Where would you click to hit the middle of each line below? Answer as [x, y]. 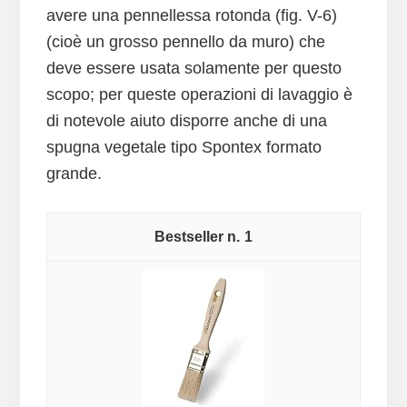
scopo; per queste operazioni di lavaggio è [199, 95]
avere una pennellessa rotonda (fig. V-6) [191, 16]
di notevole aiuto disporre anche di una [186, 121]
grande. [74, 174]
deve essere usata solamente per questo [194, 69]
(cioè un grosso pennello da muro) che [185, 42]
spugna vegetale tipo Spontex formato [184, 148]
